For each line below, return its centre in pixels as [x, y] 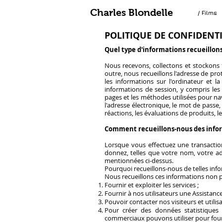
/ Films [207, 13]
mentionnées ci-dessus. [139, 161]
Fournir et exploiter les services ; [152, 185]
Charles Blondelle [132, 12]
